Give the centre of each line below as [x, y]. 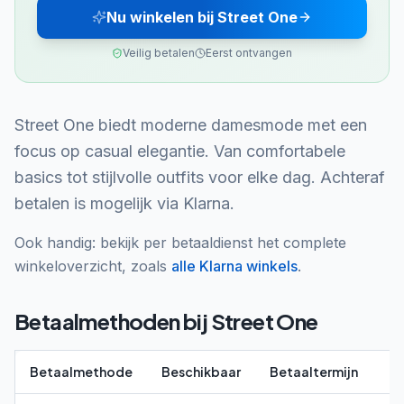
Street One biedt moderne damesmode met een [191, 125]
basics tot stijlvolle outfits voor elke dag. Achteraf [200, 177]
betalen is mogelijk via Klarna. [124, 203]
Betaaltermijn [314, 372]
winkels [270, 266]
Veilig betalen [159, 53]
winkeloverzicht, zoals [91, 266]
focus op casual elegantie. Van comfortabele [180, 151]
